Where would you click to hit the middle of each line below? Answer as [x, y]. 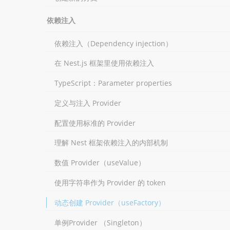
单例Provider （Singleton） [100, 222]
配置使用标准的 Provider [95, 123]
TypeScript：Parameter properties [113, 83]
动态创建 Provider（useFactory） [110, 202]
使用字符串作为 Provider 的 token [110, 183]
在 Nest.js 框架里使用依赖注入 [104, 63]
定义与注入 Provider [88, 103]
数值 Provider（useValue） [100, 163]
